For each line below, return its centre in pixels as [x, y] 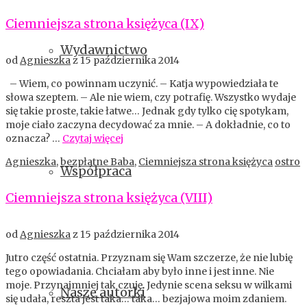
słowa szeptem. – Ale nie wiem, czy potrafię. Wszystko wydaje [151, 98]
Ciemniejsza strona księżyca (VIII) [109, 198]
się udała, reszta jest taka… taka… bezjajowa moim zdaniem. [146, 299]
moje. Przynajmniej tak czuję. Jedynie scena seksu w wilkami [149, 285]
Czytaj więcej [93, 139]
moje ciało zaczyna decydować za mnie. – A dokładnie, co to [148, 125]
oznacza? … [34, 139]
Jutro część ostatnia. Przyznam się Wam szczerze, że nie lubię [149, 258]
